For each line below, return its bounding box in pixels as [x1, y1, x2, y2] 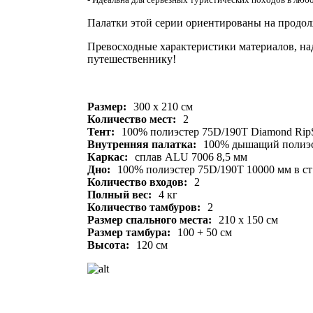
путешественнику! [87, 52, 176, 65]
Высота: [87, 238, 129, 251]
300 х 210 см [133, 100, 193, 112]
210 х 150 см [219, 213, 278, 226]
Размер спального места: [87, 213, 212, 226]
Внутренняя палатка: [87, 138, 196, 150]
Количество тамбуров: [87, 201, 201, 213]
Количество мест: [87, 112, 176, 125]
